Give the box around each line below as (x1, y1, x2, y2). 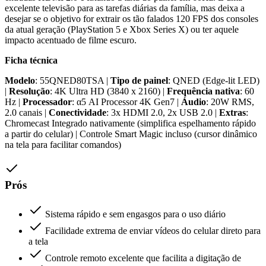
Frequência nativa (167, 86, 240, 97)
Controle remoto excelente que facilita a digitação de (45, 252, 241, 263)
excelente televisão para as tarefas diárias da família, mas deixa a (5, 3, 245, 14)
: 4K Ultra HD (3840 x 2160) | (50, 86, 167, 97)
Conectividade (49, 107, 106, 118)
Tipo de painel (110, 75, 168, 86)
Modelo (5, 75, 35, 86)
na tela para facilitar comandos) (5, 140, 121, 150)
